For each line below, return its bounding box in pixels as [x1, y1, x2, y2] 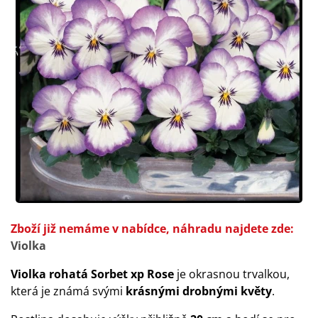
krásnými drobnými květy [126, 283, 272, 299]
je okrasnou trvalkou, [174, 266, 290, 282]
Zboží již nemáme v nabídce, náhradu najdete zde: [11, 221, 294, 236]
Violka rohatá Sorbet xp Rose [11, 266, 174, 282]
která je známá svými [11, 283, 126, 299]
